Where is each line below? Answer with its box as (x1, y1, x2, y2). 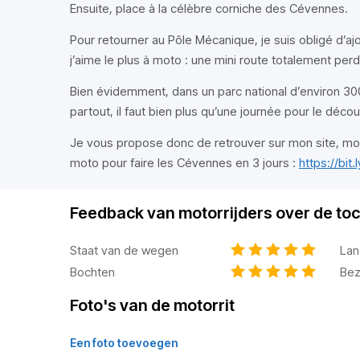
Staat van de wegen (70, 242, 178, 258)
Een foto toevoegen (70, 336, 178, 350)
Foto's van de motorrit (70, 296, 235, 315)
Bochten (70, 264, 115, 280)
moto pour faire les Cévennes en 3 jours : (70, 155, 299, 170)
